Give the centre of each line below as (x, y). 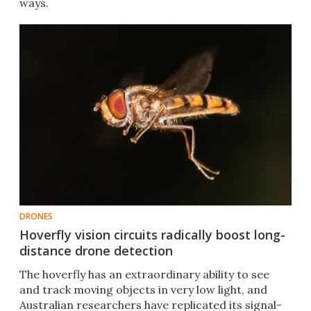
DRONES (36, 217)
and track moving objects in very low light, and (143, 290)
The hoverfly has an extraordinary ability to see (144, 275)
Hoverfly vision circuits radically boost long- (152, 235)
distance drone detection (96, 251)
